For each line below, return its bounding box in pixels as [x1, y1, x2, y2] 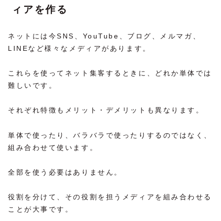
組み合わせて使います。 [8, 143, 98, 151]
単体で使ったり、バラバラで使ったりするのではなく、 [8, 131, 212, 139]
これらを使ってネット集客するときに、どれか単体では [8, 69, 212, 77]
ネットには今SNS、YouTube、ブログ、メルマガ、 [8, 32, 201, 40]
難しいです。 [8, 81, 57, 90]
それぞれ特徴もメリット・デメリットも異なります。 [8, 106, 204, 114]
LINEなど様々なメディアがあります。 [8, 44, 151, 53]
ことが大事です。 [8, 205, 74, 213]
